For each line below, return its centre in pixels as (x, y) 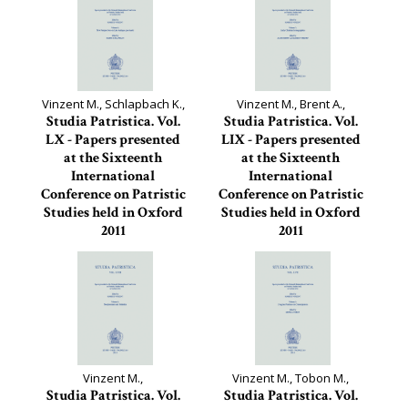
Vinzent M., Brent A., (291, 104)
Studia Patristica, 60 (113, 250)
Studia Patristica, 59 (291, 250)
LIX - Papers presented (291, 140)
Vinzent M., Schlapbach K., (113, 104)
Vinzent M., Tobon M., (291, 378)
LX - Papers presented (113, 140)
